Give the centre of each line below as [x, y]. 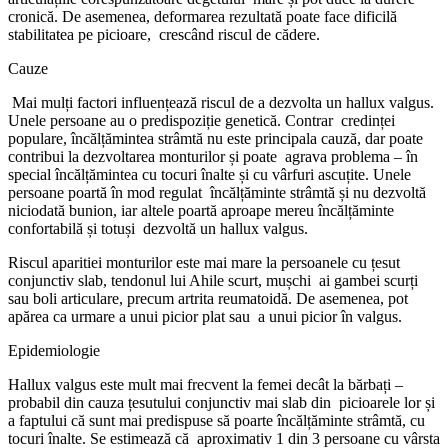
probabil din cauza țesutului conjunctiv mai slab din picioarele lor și [221, 402]
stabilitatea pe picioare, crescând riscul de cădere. [164, 34]
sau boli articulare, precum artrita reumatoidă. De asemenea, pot [208, 298]
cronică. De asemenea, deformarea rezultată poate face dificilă [202, 16]
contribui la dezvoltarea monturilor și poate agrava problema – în [213, 156]
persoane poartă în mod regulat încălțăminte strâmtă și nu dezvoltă [217, 192]
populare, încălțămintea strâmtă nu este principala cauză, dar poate [215, 138]
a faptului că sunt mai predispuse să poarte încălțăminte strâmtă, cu [216, 420]
